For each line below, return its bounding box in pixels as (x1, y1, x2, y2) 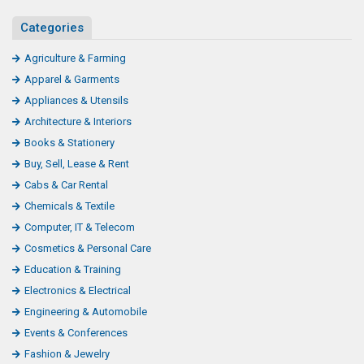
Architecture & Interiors (24, 115, 132, 128)
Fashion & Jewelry (24, 347, 110, 360)
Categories (20, 19, 84, 35)
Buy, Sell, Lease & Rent (24, 157, 129, 170)
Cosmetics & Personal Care (24, 241, 151, 254)
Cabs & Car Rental (24, 178, 108, 191)
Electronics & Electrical (24, 284, 131, 297)
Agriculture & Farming (24, 51, 126, 64)
